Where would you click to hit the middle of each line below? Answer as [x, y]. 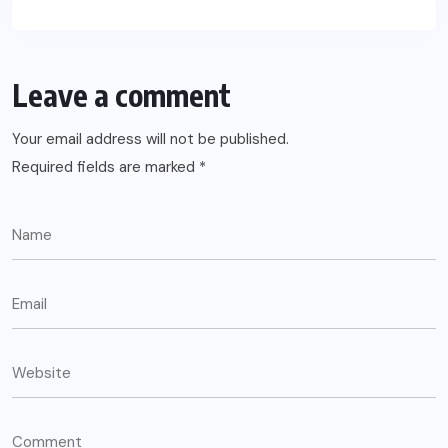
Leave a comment [121, 94]
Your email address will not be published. [150, 138]
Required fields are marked [105, 166]
